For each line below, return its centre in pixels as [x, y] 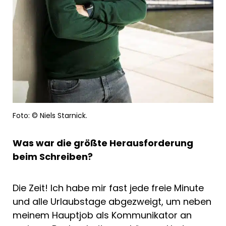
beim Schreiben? [54, 156]
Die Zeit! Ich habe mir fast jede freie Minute [108, 188]
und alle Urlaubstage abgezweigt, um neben [112, 201]
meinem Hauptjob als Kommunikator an [102, 215]
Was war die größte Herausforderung [103, 143]
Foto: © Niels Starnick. [50, 115]
